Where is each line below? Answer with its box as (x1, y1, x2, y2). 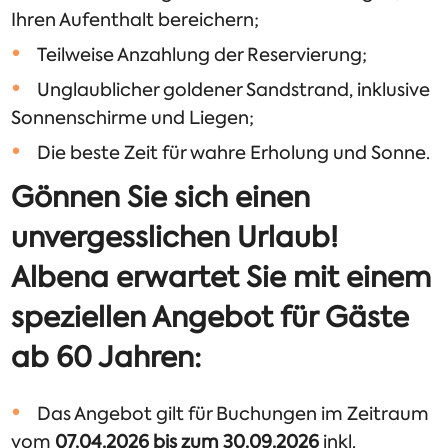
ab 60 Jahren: (11, 338, 202, 377)
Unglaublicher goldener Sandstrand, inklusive (37, 78, 431, 103)
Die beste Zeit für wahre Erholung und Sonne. (37, 141, 431, 166)
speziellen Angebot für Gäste (11, 298, 410, 337)
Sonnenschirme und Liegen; (11, 106, 255, 131)
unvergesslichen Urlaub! (11, 218, 339, 257)
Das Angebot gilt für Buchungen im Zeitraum (37, 402, 430, 427)
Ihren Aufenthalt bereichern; (11, 8, 260, 33)
